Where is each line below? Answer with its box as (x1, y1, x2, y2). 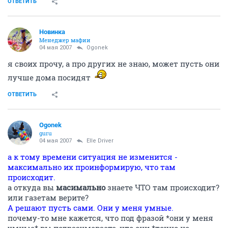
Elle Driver (87, 137, 113, 144)
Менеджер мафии (39, 36, 91, 44)
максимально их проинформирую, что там (8, 162, 176, 172)
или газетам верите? (8, 192, 89, 203)
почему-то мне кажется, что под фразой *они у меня (8, 213, 213, 223)
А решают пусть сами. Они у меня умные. (8, 203, 174, 213)
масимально (56, 182, 105, 192)
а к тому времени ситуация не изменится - (8, 152, 178, 162)
